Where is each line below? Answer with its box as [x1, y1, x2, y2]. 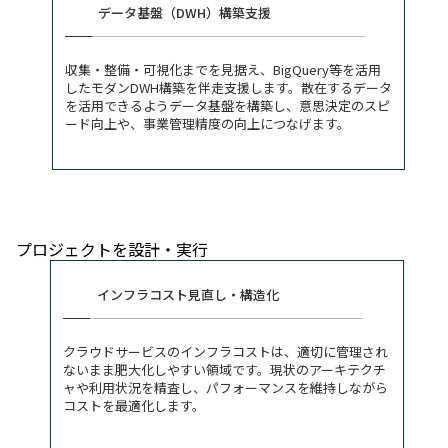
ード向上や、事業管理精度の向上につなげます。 [64, 113, 350, 133]
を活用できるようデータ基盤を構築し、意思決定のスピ [64, 95, 390, 115]
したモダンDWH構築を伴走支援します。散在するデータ [64, 77, 392, 97]
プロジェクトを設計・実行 [16, 236, 208, 261]
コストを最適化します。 [63, 395, 205, 415]
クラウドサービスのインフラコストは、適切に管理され [63, 341, 388, 361]
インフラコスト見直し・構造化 [96, 285, 279, 305]
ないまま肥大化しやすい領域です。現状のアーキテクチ [63, 359, 386, 379]
